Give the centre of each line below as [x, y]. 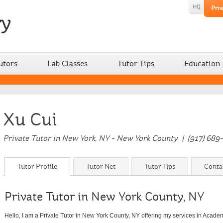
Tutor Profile [37, 167]
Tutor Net [101, 167]
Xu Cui [30, 119]
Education [202, 63]
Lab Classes [67, 63]
